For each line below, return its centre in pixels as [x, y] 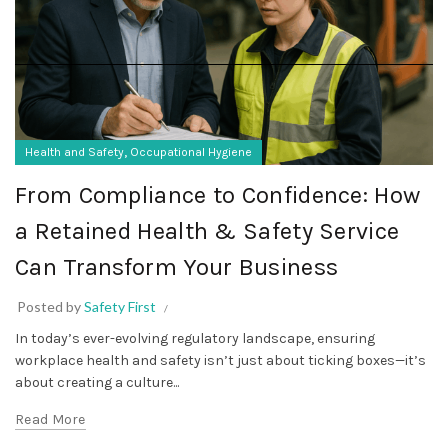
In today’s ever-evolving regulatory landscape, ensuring [195, 338]
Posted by [50, 306]
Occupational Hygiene [191, 151]
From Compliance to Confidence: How [218, 194]
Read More [50, 419]
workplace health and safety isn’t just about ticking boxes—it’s [220, 360]
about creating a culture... [97, 382]
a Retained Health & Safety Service [207, 230]
